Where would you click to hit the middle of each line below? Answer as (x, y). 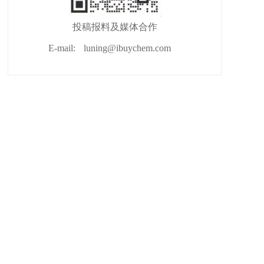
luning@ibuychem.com (127, 48)
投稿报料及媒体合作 (115, 27)
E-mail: (62, 48)
